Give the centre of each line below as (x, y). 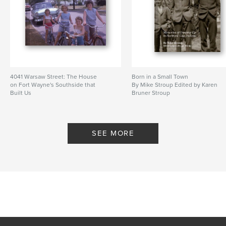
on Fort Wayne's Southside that (53, 84)
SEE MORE (113, 133)
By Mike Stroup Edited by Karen (175, 84)
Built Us (21, 93)
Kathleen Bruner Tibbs (41, 109)
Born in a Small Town (160, 76)
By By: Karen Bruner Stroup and (53, 101)
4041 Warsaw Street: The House (53, 76)
